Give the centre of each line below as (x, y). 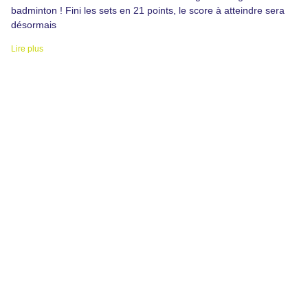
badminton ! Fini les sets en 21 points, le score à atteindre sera (148, 11)
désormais (34, 25)
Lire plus (27, 49)
